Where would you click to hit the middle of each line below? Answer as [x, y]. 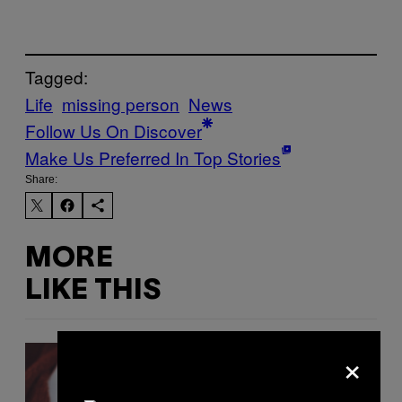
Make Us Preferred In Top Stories [153, 158]
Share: [41, 180]
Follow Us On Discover [114, 131]
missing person [121, 104]
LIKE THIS [93, 291]
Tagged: [57, 77]
